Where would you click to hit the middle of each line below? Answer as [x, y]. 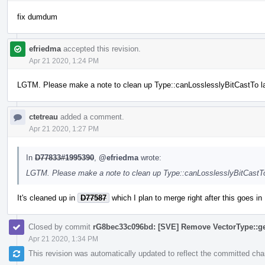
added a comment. [91, 117]
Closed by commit [61, 227]
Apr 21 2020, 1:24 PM [64, 61]
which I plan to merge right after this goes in [186, 198]
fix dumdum [37, 17]
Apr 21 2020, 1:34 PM [63, 239]
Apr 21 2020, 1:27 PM [64, 129]
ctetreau [43, 117]
